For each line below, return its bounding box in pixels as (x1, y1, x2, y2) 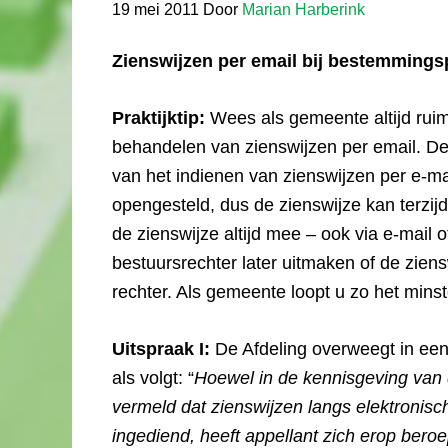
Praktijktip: (112, 108, 205, 128)
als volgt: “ (112, 368, 194, 388)
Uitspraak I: (112, 339, 215, 359)
